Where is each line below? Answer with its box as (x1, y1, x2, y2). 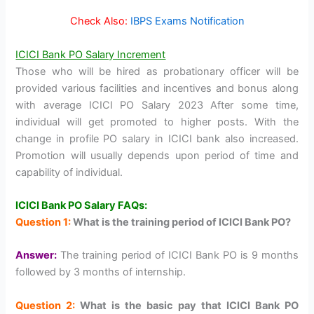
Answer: (15, 249, 57, 262)
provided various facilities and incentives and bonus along (15, 81, 299, 95)
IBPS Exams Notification (130, 15, 245, 28)
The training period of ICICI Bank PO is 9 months (60, 249, 299, 262)
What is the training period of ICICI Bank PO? (71, 215, 292, 228)
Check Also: (69, 15, 128, 28)
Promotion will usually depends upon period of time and (15, 149, 299, 162)
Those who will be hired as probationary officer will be (15, 64, 299, 78)
